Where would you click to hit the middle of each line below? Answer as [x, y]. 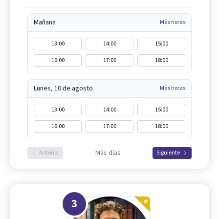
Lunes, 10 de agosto [63, 88]
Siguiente [168, 153]
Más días [108, 153]
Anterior [49, 153]
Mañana [45, 22]
